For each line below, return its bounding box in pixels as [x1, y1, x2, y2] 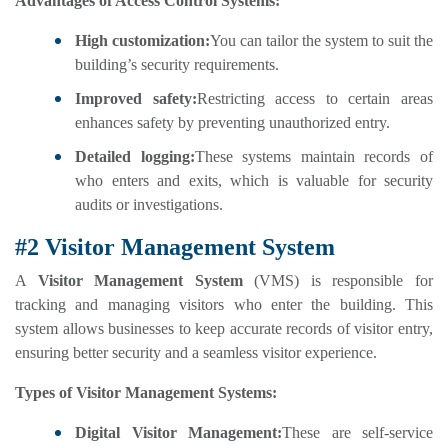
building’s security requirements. [75, 56, 279, 74]
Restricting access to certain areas [196, 90, 434, 108]
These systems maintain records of [194, 148, 434, 166]
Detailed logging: [75, 148, 195, 166]
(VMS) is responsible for [242, 272, 434, 290]
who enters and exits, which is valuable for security [75, 172, 433, 190]
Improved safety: [75, 90, 197, 108]
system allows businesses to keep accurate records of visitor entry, [15, 320, 433, 338]
